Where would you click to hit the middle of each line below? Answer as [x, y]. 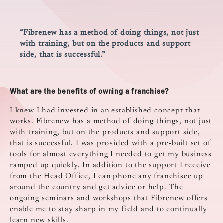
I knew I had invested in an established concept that [105, 111]
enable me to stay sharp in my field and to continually [109, 209]
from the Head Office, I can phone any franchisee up [107, 176]
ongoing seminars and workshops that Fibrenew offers [109, 198]
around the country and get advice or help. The [97, 187]
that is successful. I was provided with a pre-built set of [111, 144]
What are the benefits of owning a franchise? [90, 91]
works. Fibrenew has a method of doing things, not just [111, 122]
